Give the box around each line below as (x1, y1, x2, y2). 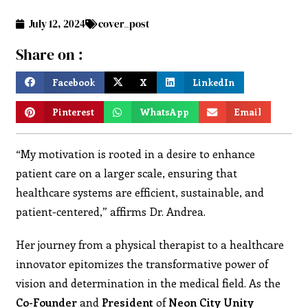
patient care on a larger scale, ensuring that (16, 165, 238, 180)
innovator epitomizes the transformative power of (16, 256, 269, 271)
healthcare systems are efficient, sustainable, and (16, 184, 265, 199)
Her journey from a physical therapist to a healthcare (16, 236, 285, 252)
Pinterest (52, 105, 95, 119)
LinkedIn (192, 75, 235, 89)
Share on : (16, 44, 84, 65)
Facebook (52, 75, 96, 89)
